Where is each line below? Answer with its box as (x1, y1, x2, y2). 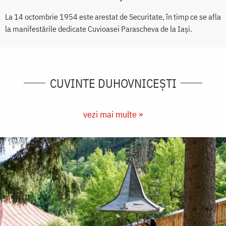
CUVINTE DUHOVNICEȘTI (49, 75, 177, 91)
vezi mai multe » (83, 108, 143, 120)
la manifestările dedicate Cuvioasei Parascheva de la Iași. (5, 23, 192, 34)
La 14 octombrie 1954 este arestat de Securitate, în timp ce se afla (5, 11, 221, 22)
